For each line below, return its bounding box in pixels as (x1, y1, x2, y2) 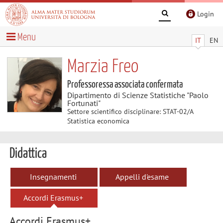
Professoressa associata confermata (67, 79, 183, 90)
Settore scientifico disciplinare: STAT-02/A (67, 107, 193, 116)
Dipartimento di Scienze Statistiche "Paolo (67, 90, 209, 100)
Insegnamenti (29, 171, 77, 182)
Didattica (9, 147, 47, 161)
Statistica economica (67, 116, 129, 125)
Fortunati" (67, 98, 101, 108)
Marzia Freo (67, 57, 138, 76)
